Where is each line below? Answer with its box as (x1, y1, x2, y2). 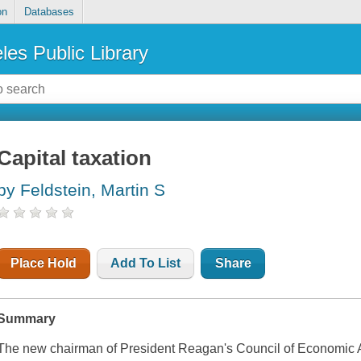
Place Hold (10, 256, 77, 271)
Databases (23, 6, 74, 19)
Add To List (110, 256, 181, 271)
